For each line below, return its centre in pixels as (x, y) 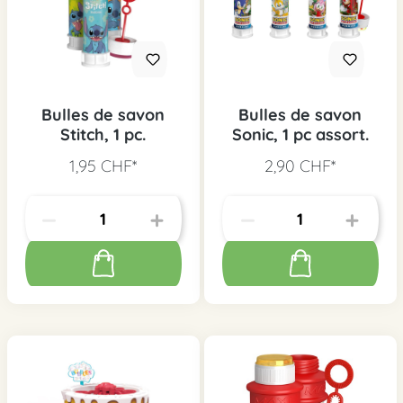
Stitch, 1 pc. (103, 135)
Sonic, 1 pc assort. (300, 135)
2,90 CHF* (300, 166)
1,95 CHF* (103, 166)
